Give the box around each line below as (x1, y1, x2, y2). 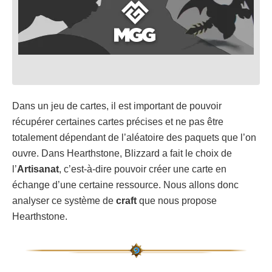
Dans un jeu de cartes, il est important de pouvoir (12, 100, 222, 111)
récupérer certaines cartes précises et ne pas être (12, 116, 223, 127)
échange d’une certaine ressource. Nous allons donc (12, 179, 239, 190)
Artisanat (17, 163, 59, 174)
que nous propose (137, 195, 217, 206)
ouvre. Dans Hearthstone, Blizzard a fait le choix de (12, 148, 232, 158)
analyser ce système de (12, 195, 116, 206)
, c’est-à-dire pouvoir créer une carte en (59, 163, 226, 174)
